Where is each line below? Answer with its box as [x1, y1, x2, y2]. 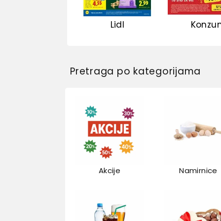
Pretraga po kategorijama [70, 64, 201, 78]
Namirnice [179, 165, 218, 176]
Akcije [98, 165, 121, 176]
